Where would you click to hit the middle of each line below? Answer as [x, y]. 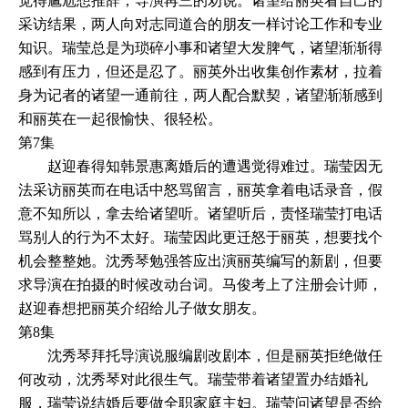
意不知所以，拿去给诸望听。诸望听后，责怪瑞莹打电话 [200, 213]
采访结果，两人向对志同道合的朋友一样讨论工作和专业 [200, 24]
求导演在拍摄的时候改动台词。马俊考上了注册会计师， [200, 284]
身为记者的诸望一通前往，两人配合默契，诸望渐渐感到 [200, 95]
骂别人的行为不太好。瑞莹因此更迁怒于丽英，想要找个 [200, 237]
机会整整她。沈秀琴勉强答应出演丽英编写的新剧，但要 [200, 260]
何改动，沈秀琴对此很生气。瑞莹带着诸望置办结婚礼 [193, 379]
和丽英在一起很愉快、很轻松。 [120, 118]
